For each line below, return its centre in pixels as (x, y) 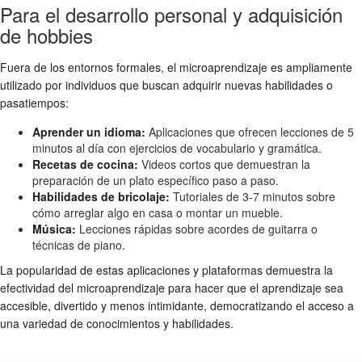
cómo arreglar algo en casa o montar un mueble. (158, 212)
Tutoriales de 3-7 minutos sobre (253, 196)
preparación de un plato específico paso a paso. (156, 180)
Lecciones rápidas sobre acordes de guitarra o (197, 228)
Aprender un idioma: (89, 131)
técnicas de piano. (79, 244)
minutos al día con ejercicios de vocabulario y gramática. (177, 147)
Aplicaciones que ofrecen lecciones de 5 (250, 131)
